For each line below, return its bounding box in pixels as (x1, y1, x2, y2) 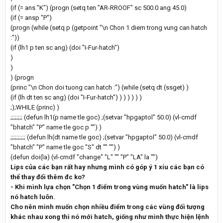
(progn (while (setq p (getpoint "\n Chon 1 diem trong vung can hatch (10, 24, 207, 31)
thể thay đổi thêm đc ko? (10, 173, 85, 181)
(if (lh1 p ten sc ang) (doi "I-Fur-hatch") (10, 44, 119, 51)
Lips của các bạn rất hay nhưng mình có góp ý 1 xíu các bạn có (10, 163, 204, 171)
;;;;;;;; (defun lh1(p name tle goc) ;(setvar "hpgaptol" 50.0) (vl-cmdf (10, 113, 197, 121)
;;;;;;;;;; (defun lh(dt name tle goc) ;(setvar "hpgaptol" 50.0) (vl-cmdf (10, 133, 198, 141)
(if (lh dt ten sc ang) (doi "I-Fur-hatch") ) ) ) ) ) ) (10, 94, 142, 101)
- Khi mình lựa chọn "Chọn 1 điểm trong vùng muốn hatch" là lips (10, 183, 209, 191)
